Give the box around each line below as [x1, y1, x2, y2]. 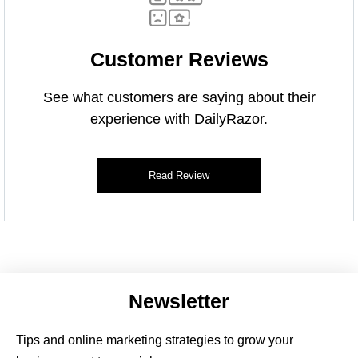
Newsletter [129, 289, 229, 312]
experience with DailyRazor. [90, 110, 268, 127]
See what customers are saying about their [42, 89, 316, 105]
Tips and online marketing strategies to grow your [16, 332, 293, 347]
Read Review [149, 169, 209, 181]
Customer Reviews [89, 47, 268, 70]
